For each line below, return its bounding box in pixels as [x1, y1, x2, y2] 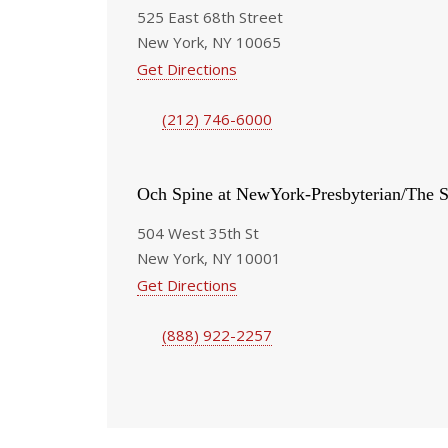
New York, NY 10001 [137, 247, 281, 268]
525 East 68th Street [137, 6, 283, 27]
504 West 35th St [137, 222, 259, 243]
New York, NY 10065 [137, 31, 281, 52]
